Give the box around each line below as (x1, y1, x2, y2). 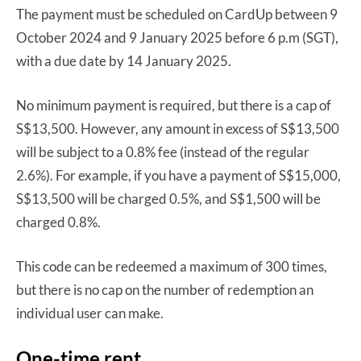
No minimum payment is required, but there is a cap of (16, 96, 331, 114)
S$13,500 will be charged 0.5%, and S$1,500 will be (16, 189, 321, 207)
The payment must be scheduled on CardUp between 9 (16, 5, 338, 23)
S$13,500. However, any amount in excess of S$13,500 (16, 119, 339, 137)
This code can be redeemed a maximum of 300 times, (16, 257, 327, 275)
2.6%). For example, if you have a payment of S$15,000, (16, 166, 341, 184)
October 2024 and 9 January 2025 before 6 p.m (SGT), (16, 28, 338, 46)
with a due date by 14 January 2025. (16, 52, 231, 69)
